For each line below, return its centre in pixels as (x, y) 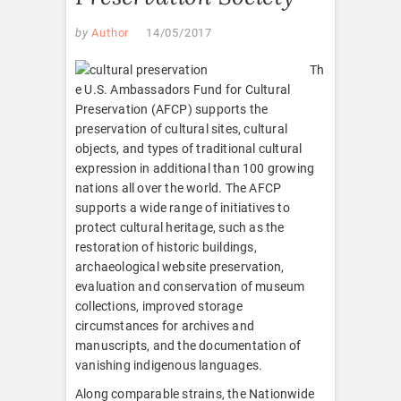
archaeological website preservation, (180, 266)
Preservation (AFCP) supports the (172, 109)
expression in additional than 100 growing (195, 168)
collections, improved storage (159, 306)
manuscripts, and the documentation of (188, 345)
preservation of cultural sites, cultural (181, 128)
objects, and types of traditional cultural (189, 148)
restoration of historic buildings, (166, 247)
